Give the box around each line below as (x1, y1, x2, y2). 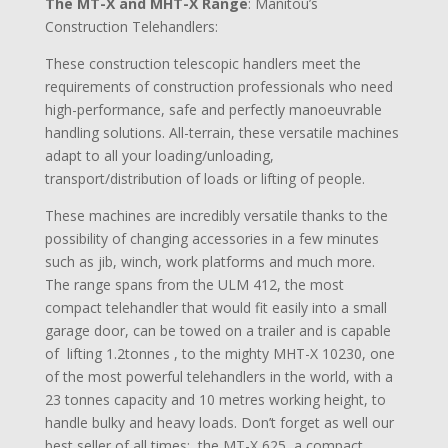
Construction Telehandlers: (44, 16, 218, 36)
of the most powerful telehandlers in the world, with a (44, 366, 393, 386)
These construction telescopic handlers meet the (44, 53, 361, 73)
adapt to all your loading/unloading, (44, 145, 274, 165)
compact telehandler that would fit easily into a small (44, 297, 387, 317)
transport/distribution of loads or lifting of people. (44, 168, 365, 188)
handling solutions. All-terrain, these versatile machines (44, 122, 399, 142)
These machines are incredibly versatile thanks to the (44, 205, 388, 225)
